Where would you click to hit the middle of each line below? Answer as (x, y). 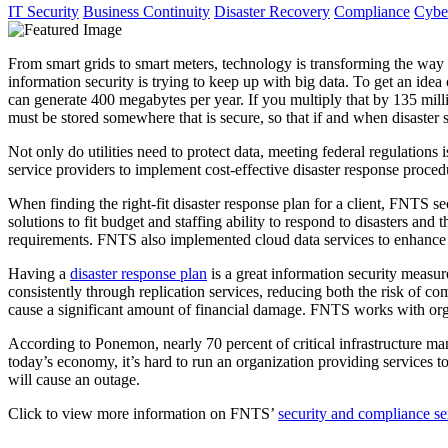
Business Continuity (146, 12)
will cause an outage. (74, 380)
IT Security (43, 12)
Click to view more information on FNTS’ (143, 414)
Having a (39, 274)
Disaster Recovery (272, 12)
